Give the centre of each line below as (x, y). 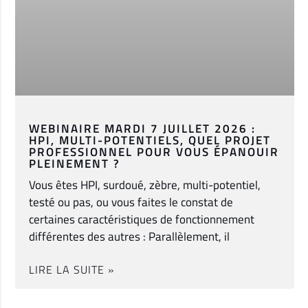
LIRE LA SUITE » (71, 270)
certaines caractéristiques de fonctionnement (142, 220)
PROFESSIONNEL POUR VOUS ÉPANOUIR (154, 152)
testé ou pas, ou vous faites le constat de (131, 202)
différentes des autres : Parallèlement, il (129, 237)
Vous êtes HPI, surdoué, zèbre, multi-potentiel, (145, 185)
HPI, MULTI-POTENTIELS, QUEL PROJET (150, 141)
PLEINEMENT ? (75, 164)
